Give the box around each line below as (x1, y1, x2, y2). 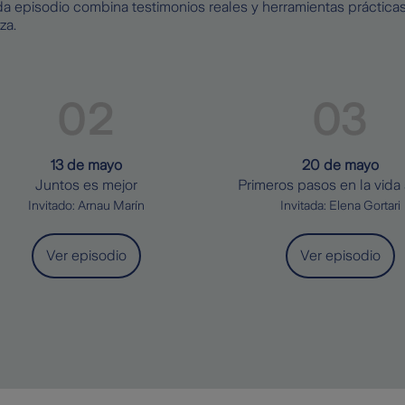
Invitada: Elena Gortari (280, 197, 400, 212)
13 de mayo (51, 156, 122, 173)
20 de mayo (302, 156, 379, 173)
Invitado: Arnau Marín (28, 197, 145, 212)
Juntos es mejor (35, 176, 137, 193)
